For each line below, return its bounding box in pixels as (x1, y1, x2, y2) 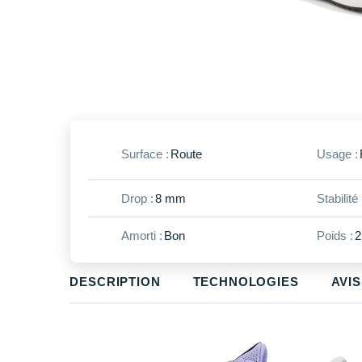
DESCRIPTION (69, 274, 161, 288)
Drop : (121, 191, 154, 205)
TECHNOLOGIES (192, 274, 299, 288)
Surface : (121, 147, 169, 162)
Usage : (316, 147, 358, 162)
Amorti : (121, 228, 162, 242)
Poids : (316, 228, 353, 242)
